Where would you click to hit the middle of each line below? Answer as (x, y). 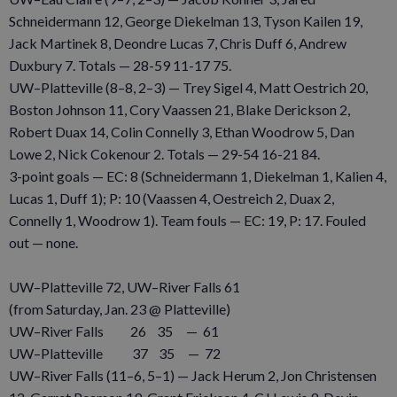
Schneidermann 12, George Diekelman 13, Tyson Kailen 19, (186, 20)
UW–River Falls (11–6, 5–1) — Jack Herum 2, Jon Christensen (193, 375)
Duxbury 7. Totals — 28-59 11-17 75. (120, 65)
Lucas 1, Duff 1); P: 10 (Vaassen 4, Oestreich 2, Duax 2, (171, 198)
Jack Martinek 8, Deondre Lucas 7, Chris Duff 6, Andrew (178, 43)
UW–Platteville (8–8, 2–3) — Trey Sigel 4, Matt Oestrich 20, (188, 87)
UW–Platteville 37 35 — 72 (115, 353)
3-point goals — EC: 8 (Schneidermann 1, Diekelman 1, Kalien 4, (198, 175)
